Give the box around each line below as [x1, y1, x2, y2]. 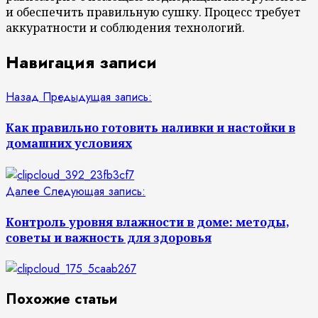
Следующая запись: [43, 182, 146, 199]
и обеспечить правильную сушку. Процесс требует [6, 4, 300, 21]
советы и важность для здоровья [6, 229, 212, 246]
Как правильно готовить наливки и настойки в [6, 120, 295, 136]
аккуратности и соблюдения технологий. [6, 20, 245, 36]
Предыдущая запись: [43, 89, 152, 105]
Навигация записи [6, 50, 157, 75]
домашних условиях [6, 136, 132, 152]
